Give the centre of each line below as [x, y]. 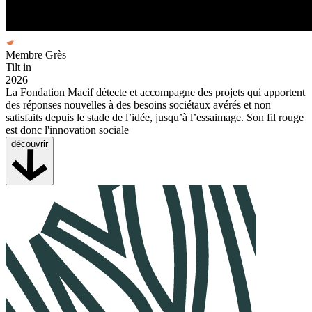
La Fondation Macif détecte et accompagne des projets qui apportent [155, 92]
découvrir [30, 143]
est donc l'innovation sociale [67, 130]
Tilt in [18, 67]
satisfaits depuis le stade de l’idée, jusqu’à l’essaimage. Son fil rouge [155, 117]
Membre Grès [36, 54]
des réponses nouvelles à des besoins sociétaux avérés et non [138, 104]
